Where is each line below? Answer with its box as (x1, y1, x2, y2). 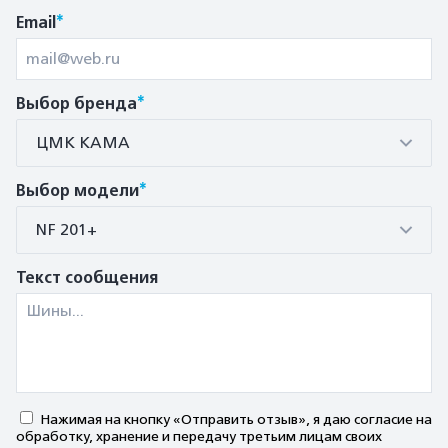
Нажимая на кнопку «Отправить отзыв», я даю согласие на (40, 411, 432, 427)
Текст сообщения (16, 268, 158, 288)
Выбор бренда (16, 94, 137, 114)
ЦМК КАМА (36, 134, 130, 152)
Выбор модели (16, 181, 139, 201)
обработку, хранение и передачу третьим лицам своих (16, 428, 382, 444)
